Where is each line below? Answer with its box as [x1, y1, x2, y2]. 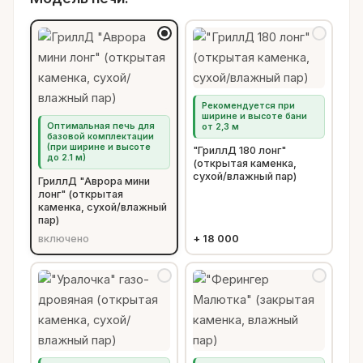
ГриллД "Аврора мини [38, 174, 150, 187]
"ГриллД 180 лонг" [193, 143, 286, 156]
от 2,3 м [202, 122, 239, 133]
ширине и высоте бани [202, 111, 307, 122]
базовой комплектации [47, 131, 154, 143]
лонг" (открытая [38, 187, 123, 200]
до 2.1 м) [47, 152, 86, 164]
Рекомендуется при [202, 100, 295, 112]
